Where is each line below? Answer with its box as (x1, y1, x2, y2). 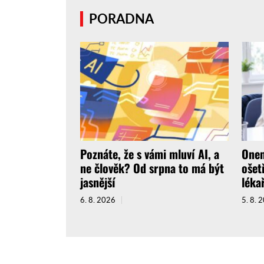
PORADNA (89, 11, 154, 27)
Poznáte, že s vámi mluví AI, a (80, 145, 219, 163)
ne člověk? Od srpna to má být (80, 159, 224, 177)
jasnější (80, 173, 115, 192)
